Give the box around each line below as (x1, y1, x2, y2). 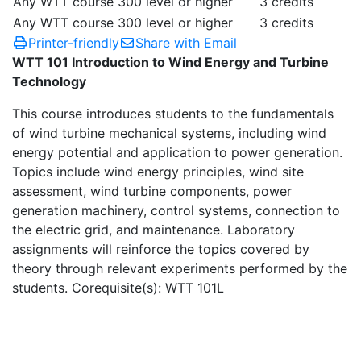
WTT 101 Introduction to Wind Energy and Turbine (12, 54, 329, 70)
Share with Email (135, 35, 237, 51)
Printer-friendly (28, 35, 119, 51)
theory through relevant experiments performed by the (12, 260, 347, 276)
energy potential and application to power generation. (12, 144, 342, 160)
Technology (12, 73, 86, 89)
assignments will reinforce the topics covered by (12, 241, 309, 257)
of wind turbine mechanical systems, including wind (12, 125, 326, 141)
